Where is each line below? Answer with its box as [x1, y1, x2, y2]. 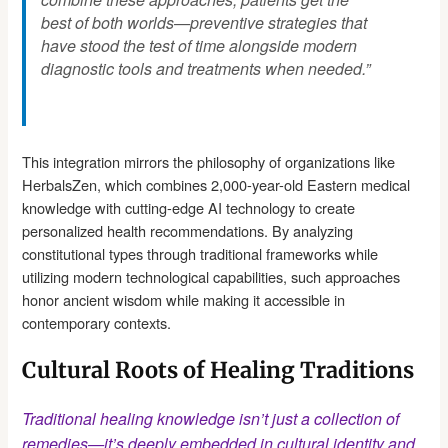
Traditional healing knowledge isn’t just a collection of [22, 406, 400, 430]
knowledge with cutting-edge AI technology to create [22, 197, 356, 219]
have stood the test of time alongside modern [41, 34, 358, 58]
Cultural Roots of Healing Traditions [22, 355, 415, 384]
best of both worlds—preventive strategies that [41, 11, 368, 35]
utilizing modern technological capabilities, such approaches [22, 266, 401, 288]
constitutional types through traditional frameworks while [22, 243, 379, 265]
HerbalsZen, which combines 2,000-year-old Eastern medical [22, 174, 411, 196]
